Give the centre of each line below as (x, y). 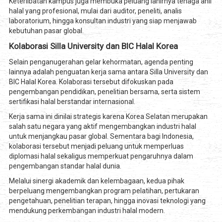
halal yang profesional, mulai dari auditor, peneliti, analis (95, 11)
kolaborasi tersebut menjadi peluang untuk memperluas (96, 146)
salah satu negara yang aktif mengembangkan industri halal (102, 127)
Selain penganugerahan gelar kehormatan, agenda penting (101, 62)
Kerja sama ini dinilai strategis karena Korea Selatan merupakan (108, 117)
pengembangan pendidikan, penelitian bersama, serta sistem (104, 92)
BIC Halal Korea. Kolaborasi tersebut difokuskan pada (91, 82)
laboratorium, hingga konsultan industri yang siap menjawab (103, 21)
